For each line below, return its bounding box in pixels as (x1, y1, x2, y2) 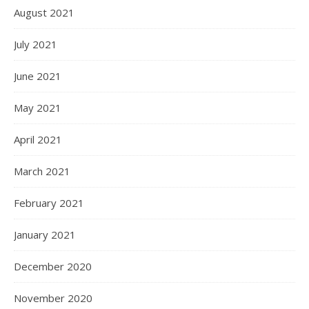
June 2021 (14, 69, 61, 83)
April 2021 (14, 132, 62, 146)
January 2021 (14, 228, 76, 241)
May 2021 (14, 101, 61, 114)
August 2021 (14, 6, 74, 19)
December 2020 (14, 259, 92, 273)
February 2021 (14, 196, 84, 210)
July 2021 (14, 37, 57, 51)
